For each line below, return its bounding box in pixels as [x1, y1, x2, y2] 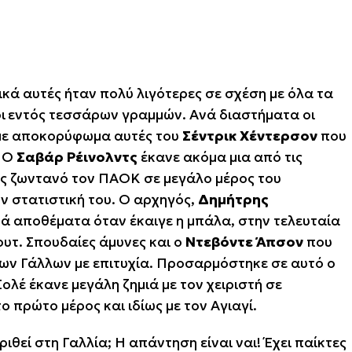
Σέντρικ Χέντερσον [182, 126, 317, 145]
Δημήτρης [198, 190, 269, 208]
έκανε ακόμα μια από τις [137, 148, 302, 166]
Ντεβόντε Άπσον [185, 233, 306, 251]
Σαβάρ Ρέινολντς [16, 148, 137, 166]
